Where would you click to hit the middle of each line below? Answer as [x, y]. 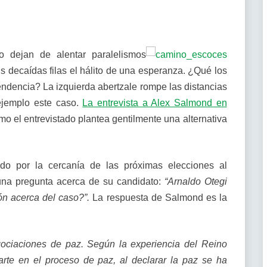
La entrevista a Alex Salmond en [155, 103]
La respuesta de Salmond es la [160, 198]
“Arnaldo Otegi [195, 181]
